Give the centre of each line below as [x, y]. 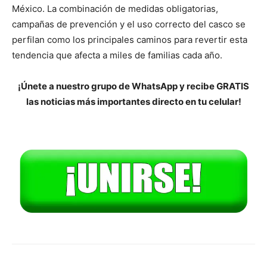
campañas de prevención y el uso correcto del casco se [129, 24]
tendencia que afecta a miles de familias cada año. [117, 55]
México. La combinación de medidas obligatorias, [115, 9]
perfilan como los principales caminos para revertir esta [130, 40]
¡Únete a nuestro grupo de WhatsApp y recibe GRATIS [133, 86]
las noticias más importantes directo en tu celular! [133, 102]
